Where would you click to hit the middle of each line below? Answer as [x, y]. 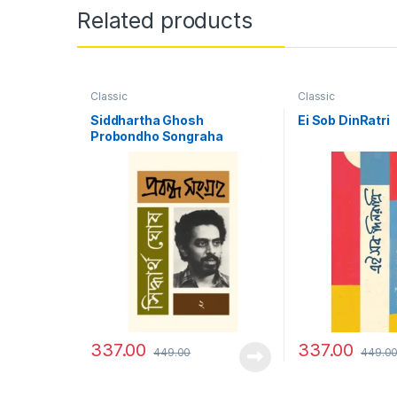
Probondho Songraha [156, 136]
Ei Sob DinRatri [343, 121]
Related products [165, 20]
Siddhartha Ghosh [147, 121]
